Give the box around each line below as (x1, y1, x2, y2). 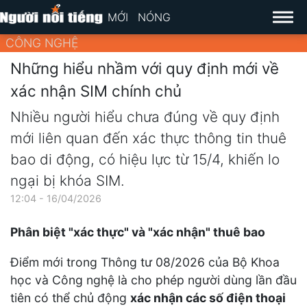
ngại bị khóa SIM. (10, 172, 125, 190)
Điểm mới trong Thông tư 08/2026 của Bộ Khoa (10, 254, 280, 269)
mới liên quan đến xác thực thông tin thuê (10, 130, 286, 147)
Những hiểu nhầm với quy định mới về (10, 58, 279, 77)
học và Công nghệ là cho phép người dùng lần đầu (10, 272, 297, 287)
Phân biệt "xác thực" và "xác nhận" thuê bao (10, 225, 265, 240)
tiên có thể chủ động (10, 290, 130, 305)
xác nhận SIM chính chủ (10, 81, 182, 100)
